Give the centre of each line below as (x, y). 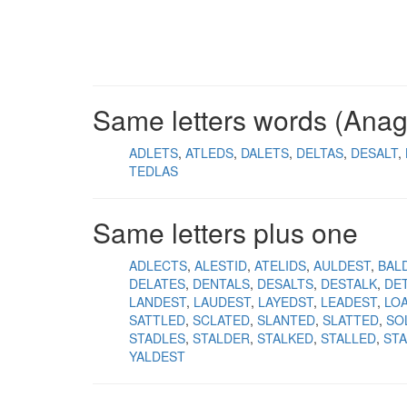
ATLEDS (209, 153)
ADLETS (154, 153)
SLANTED (286, 320)
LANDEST (158, 302)
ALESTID (221, 265)
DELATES (157, 283)
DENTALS (221, 283)
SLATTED (351, 320)
